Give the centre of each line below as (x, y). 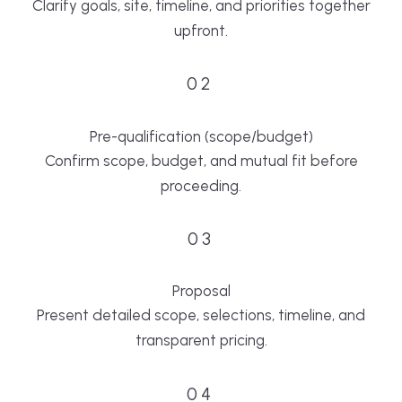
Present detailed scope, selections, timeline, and (201, 315)
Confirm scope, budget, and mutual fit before (201, 160)
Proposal (201, 291)
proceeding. (201, 185)
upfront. (201, 30)
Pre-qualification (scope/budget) (201, 136)
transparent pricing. (201, 341)
